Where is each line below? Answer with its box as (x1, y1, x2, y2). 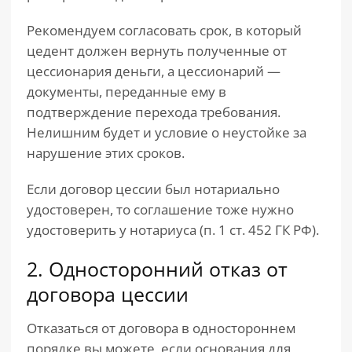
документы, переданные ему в (27, 82, 226, 101)
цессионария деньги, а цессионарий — (27, 62, 280, 80)
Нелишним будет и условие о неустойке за (27, 123, 306, 141)
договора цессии (27, 280, 189, 307)
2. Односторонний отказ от (27, 255, 288, 282)
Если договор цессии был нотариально (27, 180, 280, 198)
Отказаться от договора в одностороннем (27, 319, 295, 337)
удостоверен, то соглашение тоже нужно (27, 200, 294, 218)
